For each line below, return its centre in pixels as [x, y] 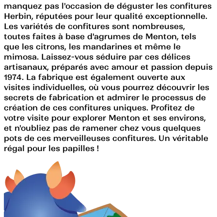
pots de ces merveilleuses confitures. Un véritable [106, 138]
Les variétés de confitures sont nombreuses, [94, 26]
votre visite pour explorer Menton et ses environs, [105, 117]
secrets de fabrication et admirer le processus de [105, 97]
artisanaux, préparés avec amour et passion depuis [108, 67]
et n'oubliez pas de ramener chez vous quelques [102, 128]
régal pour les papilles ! [51, 148]
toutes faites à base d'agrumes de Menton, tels [100, 36]
